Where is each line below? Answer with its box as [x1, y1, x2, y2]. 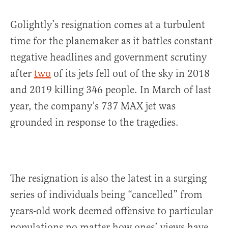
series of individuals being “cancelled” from [10, 188, 203, 201]
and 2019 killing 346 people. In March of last [10, 83, 211, 96]
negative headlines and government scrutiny [10, 50, 207, 64]
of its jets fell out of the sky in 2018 [51, 67, 210, 80]
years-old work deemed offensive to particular [10, 204, 213, 217]
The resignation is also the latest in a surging [10, 172, 207, 185]
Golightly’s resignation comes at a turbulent [10, 18, 205, 31]
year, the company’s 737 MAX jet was [10, 99, 176, 112]
